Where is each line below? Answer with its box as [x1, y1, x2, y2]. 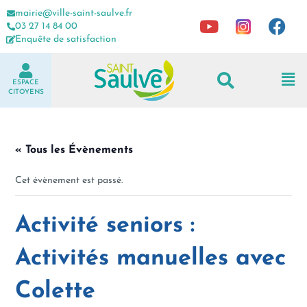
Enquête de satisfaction [15, 34, 116, 45]
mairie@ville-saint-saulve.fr [15, 8, 132, 19]
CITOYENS [8, 88, 44, 96]
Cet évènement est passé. [15, 175, 123, 186]
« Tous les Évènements [15, 145, 134, 156]
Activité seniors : [15, 214, 195, 238]
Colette [15, 280, 96, 304]
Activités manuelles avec [15, 247, 286, 271]
